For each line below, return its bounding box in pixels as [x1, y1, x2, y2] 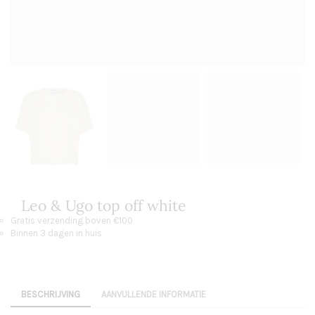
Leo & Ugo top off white [21, 196, 186, 216]
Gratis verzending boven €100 [11, 215, 133, 226]
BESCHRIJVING [21, 289, 80, 300]
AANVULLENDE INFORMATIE [101, 289, 206, 300]
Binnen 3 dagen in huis [11, 228, 102, 239]
